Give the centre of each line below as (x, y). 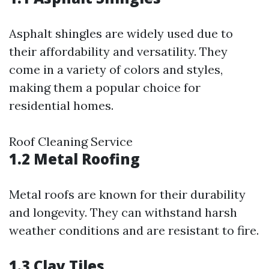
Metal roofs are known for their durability (127, 194)
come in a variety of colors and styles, (116, 69)
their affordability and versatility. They (118, 51)
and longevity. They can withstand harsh (123, 212)
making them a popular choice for (105, 87)
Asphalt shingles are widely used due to (121, 33)
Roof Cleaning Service (71, 141)
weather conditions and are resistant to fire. (134, 230)
